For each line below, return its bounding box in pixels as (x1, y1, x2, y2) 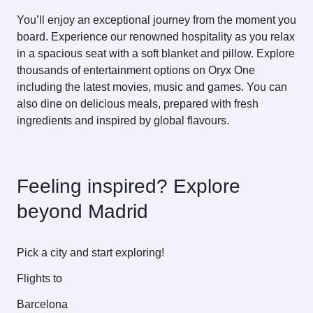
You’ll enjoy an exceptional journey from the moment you (17, 14, 296, 27)
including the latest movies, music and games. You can (17, 81, 287, 94)
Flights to (17, 272, 62, 284)
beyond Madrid (17, 201, 148, 223)
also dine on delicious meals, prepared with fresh (17, 98, 259, 110)
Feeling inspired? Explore (17, 175, 240, 198)
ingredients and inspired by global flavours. (17, 115, 229, 127)
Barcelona (17, 298, 68, 310)
